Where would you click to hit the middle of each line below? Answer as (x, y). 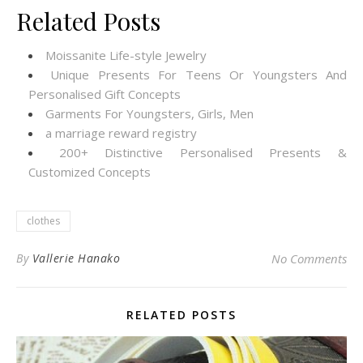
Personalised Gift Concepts (105, 94)
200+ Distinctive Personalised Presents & (203, 152)
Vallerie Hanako (76, 258)
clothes (43, 221)
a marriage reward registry (121, 133)
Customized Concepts (90, 172)
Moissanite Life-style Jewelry (126, 55)
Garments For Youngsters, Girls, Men (149, 113)
